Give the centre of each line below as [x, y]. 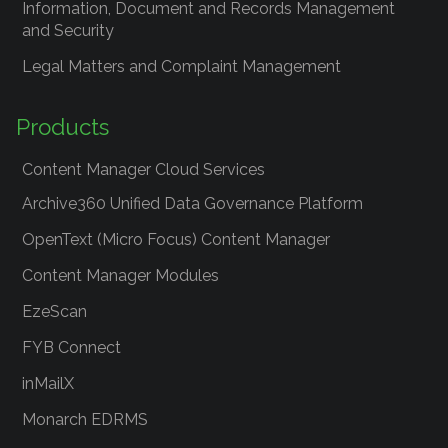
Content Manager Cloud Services [143, 169]
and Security [68, 30]
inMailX [48, 383]
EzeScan [54, 311]
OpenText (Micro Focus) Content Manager [176, 239]
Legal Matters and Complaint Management [181, 66]
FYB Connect [71, 347]
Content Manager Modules [120, 275]
